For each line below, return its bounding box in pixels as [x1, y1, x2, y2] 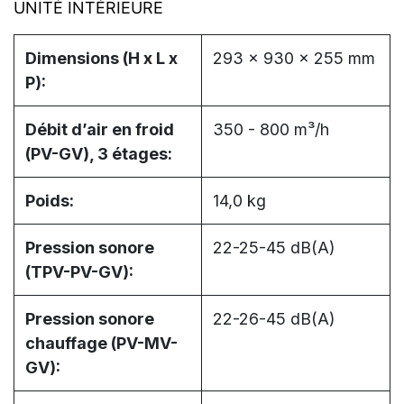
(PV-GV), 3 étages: [25, 144, 172, 164]
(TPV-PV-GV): [25, 262, 133, 282]
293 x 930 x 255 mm [213, 49, 375, 69]
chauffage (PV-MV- [25, 334, 178, 353]
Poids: [25, 191, 74, 211]
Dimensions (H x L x [25, 49, 178, 69]
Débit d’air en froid [25, 120, 174, 140]
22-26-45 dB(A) [213, 309, 335, 329]
